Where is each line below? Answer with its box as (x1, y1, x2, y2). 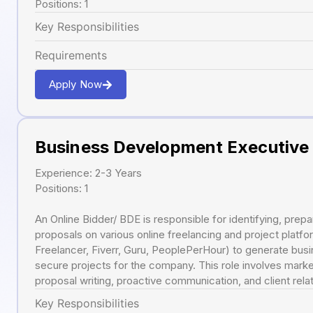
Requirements (35, 48, 107, 63)
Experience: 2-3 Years (35, 166, 142, 180)
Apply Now (49, 78, 102, 92)
